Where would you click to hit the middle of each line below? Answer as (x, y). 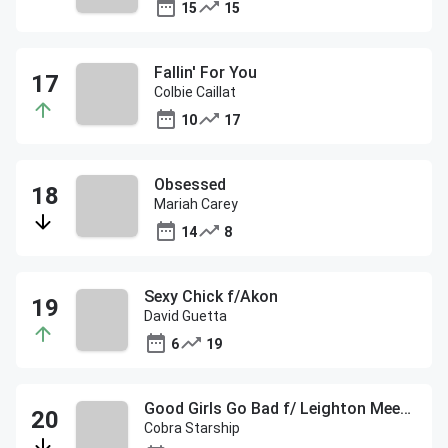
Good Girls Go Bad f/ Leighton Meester (406, 408)
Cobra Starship (192, 428)
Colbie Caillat (195, 92)
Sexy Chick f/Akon (211, 296)
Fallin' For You (205, 72)
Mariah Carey (196, 204)
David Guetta (186, 316)
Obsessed (190, 184)
